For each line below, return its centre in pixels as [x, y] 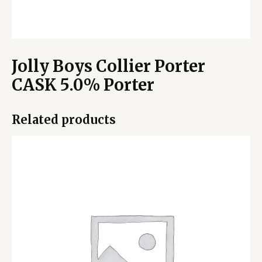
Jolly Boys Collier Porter [108, 66]
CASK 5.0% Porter [83, 85]
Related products [64, 119]
